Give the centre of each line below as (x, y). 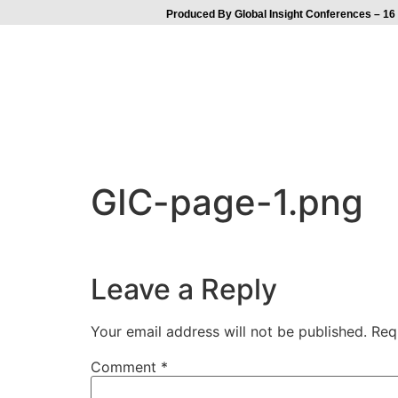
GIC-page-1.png (227, 203)
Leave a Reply (184, 289)
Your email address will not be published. (229, 331)
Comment (126, 366)
